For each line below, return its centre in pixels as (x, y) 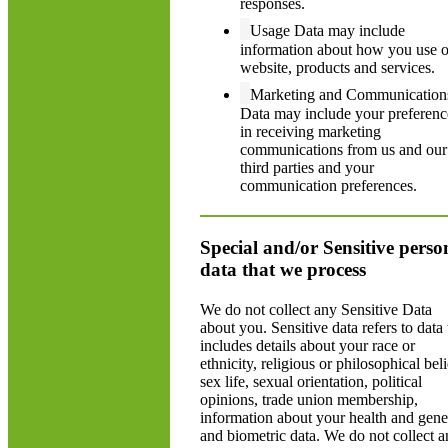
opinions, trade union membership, (309, 399)
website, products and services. (337, 67)
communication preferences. (328, 185)
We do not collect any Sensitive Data (316, 309)
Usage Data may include (327, 30)
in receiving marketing (310, 131)
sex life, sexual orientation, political (311, 381)
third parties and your (307, 167)
